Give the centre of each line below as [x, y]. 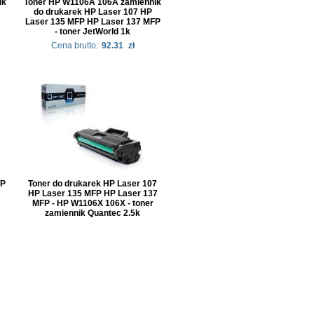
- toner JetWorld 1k [93, 32]
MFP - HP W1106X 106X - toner [93, 203]
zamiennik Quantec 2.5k [93, 213]
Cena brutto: [74, 46]
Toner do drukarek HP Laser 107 [93, 184]
